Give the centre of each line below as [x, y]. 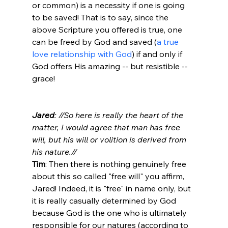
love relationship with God [82, 54]
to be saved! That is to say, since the [101, 17]
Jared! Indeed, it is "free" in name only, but [112, 188]
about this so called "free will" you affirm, [109, 176]
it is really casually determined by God [105, 200]
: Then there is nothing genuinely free [117, 164]
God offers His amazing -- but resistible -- [111, 66]
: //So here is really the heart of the [120, 115]
